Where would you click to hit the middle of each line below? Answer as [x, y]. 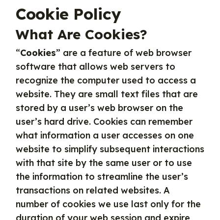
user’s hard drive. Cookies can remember [104, 122]
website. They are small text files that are [107, 94]
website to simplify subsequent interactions [110, 149]
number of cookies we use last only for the [108, 204]
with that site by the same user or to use [104, 163]
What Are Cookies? [82, 34]
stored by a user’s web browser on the [99, 108]
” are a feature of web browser [124, 53]
